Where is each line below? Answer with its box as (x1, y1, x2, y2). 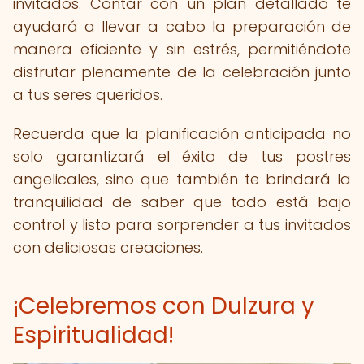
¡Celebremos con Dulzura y (13, 290, 314, 322)
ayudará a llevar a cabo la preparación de (13, 16, 351, 37)
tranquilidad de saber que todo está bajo (13, 192, 351, 212)
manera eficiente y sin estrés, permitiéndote (13, 39, 351, 59)
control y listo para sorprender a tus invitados (13, 214, 351, 235)
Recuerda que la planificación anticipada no (13, 123, 351, 144)
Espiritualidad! (13, 319, 174, 351)
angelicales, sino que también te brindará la (13, 169, 351, 189)
